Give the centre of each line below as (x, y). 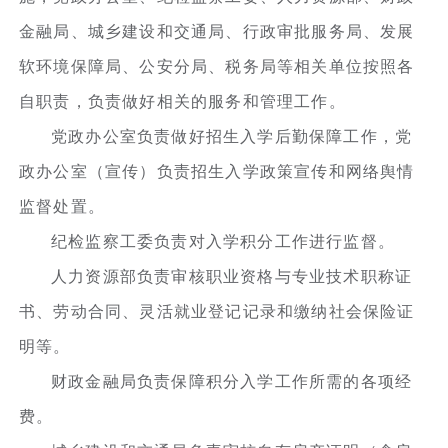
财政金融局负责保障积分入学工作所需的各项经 (232, 381)
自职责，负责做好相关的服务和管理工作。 (182, 101)
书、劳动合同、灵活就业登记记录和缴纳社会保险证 (217, 311)
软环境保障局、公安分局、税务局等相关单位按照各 (217, 66)
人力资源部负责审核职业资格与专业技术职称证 (232, 276)
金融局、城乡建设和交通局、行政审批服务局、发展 (217, 31)
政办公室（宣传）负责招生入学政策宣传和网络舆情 (217, 171)
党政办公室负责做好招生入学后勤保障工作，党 (232, 136)
